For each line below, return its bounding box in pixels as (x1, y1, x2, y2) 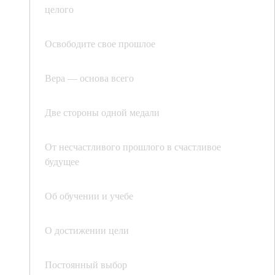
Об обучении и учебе (45, 189, 133, 202)
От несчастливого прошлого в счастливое (45, 140, 221, 153)
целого (45, 2, 74, 15)
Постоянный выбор (45, 258, 127, 271)
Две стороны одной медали (45, 106, 160, 118)
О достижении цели (45, 223, 129, 236)
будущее (45, 155, 79, 168)
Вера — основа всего (45, 71, 134, 84)
